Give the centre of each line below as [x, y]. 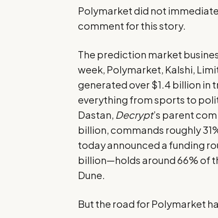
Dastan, [97, 115]
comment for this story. [132, 26]
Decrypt [135, 115]
